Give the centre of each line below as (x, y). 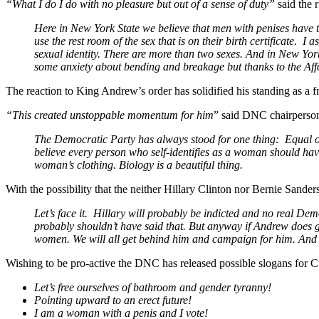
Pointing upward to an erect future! (113, 300)
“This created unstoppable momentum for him (110, 115)
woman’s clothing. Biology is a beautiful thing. (138, 165)
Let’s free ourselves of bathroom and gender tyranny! (153, 288)
